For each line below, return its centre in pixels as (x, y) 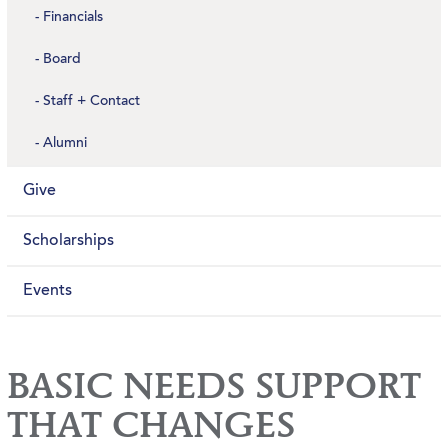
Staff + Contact (92, 102)
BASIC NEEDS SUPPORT (214, 387)
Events (48, 291)
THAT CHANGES (151, 426)
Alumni (65, 144)
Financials (73, 18)
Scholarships (69, 241)
